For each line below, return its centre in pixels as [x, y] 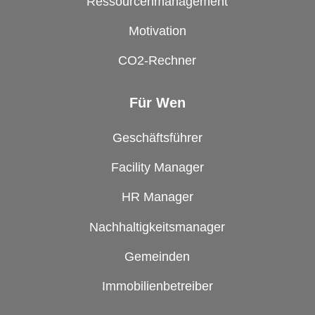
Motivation [157, 31]
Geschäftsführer [157, 137]
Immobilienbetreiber [157, 287]
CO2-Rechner [157, 61]
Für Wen [157, 103]
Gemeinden [157, 256]
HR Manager [157, 197]
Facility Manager [157, 167]
